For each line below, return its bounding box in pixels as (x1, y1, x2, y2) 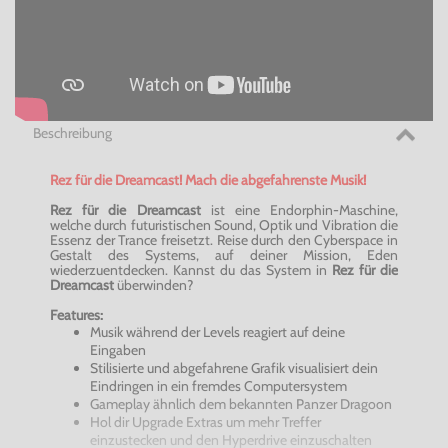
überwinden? (114, 276, 193, 295)
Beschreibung (32, 123, 112, 142)
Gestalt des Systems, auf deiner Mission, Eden (50, 246, 398, 265)
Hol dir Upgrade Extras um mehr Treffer (90, 413, 321, 432)
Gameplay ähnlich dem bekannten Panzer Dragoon (90, 395, 392, 414)
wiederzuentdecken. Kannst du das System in (50, 261, 332, 280)
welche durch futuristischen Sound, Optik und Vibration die (50, 216, 398, 235)
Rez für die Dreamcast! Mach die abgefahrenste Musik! (50, 171, 366, 190)
